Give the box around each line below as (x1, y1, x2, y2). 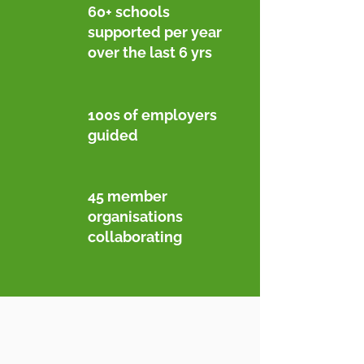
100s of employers (88, 106, 217, 123)
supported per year (88, 24, 222, 41)
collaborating (88, 228, 182, 245)
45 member (88, 188, 167, 205)
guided (88, 127, 138, 144)
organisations (88, 208, 183, 225)
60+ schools (88, 3, 170, 20)
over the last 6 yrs (88, 44, 212, 61)
